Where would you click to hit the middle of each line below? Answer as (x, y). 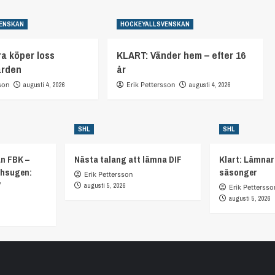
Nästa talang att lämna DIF (128, 159)
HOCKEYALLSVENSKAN (155, 24)
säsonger (238, 172)
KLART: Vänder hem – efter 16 (181, 55)
